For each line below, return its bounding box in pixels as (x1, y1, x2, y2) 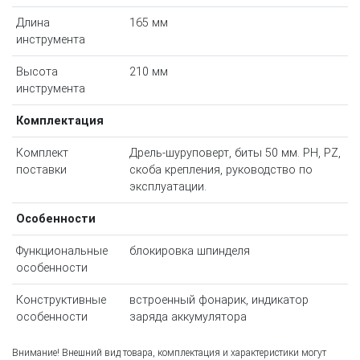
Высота (15, 65, 58, 80)
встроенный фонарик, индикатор (129, 293, 309, 308)
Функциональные (15, 244, 108, 259)
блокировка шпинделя (129, 244, 250, 259)
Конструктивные (15, 293, 106, 308)
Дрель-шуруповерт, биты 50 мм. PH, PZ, (129, 146, 341, 161)
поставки (15, 163, 67, 178)
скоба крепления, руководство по (129, 163, 313, 178)
